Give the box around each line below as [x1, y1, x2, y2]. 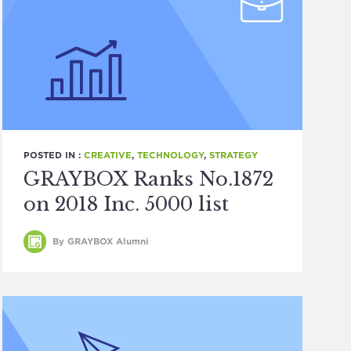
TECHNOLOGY [137, 150, 204, 161]
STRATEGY [209, 150, 259, 161]
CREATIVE [84, 150, 132, 161]
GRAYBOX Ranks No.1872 [24, 168, 274, 190]
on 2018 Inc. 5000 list [24, 193, 230, 215]
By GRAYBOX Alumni [49, 235, 150, 247]
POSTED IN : [24, 150, 85, 161]
